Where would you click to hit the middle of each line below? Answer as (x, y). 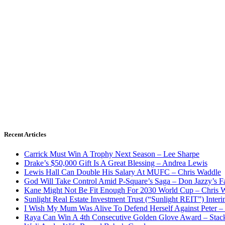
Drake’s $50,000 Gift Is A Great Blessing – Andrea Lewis (116, 163)
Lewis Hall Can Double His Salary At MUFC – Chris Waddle (123, 172)
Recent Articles (25, 135)
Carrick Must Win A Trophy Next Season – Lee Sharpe (112, 154)
